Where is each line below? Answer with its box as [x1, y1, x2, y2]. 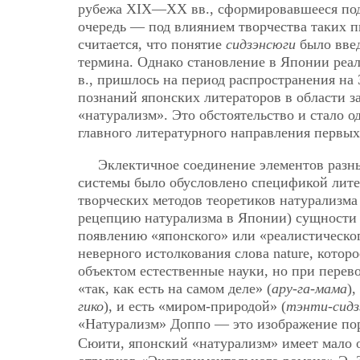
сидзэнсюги [226, 36, 296, 53]
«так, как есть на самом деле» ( [78, 280, 272, 297]
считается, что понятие [78, 36, 226, 53]
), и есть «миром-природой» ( [104, 297, 286, 314]
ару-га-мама [272, 280, 347, 297]
